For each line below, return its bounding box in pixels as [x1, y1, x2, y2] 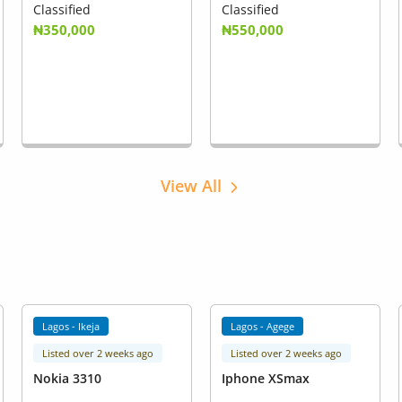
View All [160, 175, 226, 197]
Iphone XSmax [221, 370, 310, 388]
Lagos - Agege [231, 319, 295, 333]
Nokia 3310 [32, 370, 101, 388]
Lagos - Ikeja [42, 319, 100, 333]
